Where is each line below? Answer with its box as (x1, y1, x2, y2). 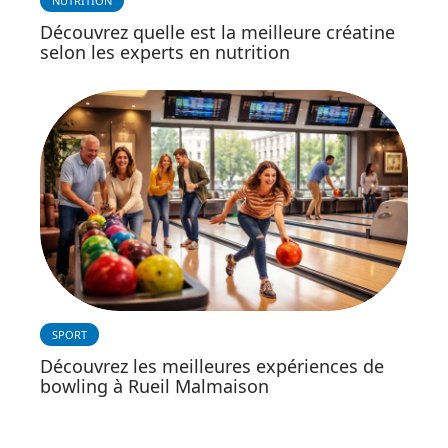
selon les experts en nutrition (40, 40, 290, 65)
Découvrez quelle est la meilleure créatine (40, 20, 395, 45)
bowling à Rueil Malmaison (40, 373, 269, 398)
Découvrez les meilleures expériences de (40, 353, 384, 378)
